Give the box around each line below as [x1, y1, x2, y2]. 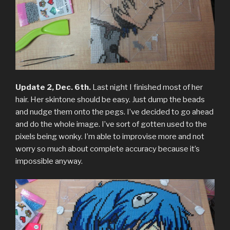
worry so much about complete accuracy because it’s [15, 144, 200, 154]
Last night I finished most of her [91, 83, 203, 92]
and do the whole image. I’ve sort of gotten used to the [15, 120, 207, 129]
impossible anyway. [15, 157, 83, 166]
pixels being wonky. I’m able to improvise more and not [15, 132, 204, 142]
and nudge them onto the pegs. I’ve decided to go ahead [15, 107, 214, 117]
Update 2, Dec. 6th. [15, 83, 91, 92]
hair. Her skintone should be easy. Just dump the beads [15, 95, 205, 105]
